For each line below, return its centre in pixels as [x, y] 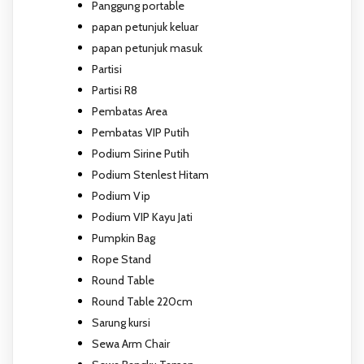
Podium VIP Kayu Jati [142, 217]
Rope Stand [121, 259]
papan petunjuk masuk [147, 48]
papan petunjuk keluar [145, 26]
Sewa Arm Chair [131, 343]
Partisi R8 [115, 90]
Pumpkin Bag [123, 238]
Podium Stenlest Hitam [150, 174]
